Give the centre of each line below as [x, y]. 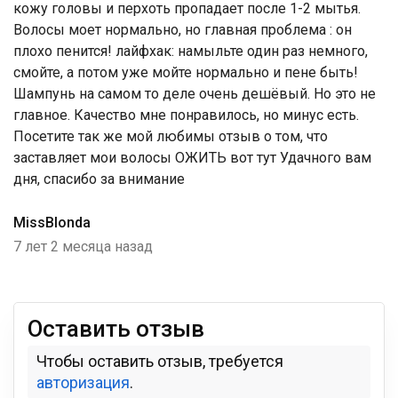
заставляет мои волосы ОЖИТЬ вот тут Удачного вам [192, 158]
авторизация [83, 382]
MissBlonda [52, 223]
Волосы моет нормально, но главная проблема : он [183, 30]
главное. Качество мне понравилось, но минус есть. [186, 115]
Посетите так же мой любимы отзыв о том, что [171, 136]
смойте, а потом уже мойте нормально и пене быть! [186, 72]
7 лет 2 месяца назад [83, 247]
